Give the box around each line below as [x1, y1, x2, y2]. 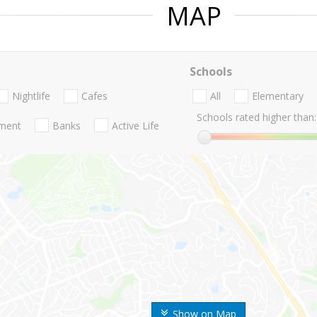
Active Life [112, 118, 159, 132]
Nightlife [12, 89, 50, 103]
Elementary [251, 89, 304, 103]
